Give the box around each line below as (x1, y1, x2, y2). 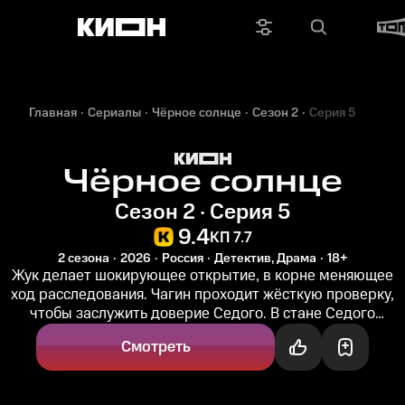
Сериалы (88, 104, 141, 122)
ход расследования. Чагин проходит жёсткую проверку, (11, 284, 394, 306)
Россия (161, 250, 203, 268)
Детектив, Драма (213, 250, 316, 268)
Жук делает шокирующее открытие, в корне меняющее (12, 265, 393, 287)
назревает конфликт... (127, 322, 278, 344)
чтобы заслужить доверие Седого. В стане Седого (30, 303, 375, 325)
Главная (29, 104, 77, 122)
